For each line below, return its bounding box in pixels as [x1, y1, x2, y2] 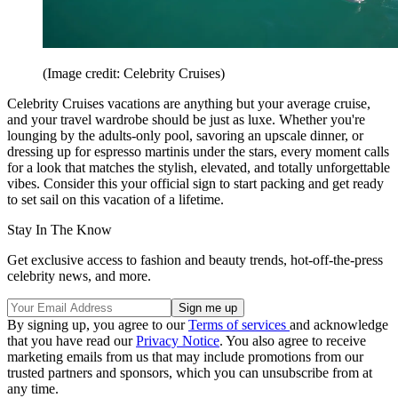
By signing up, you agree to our [7, 316, 188, 332]
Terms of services [188, 316, 290, 332]
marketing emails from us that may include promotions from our [7, 348, 363, 364]
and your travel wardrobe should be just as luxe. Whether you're [7, 111, 365, 127]
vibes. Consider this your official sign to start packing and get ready [7, 175, 384, 191]
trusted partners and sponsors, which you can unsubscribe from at [7, 364, 372, 380]
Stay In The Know [7, 221, 112, 237]
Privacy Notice [136, 332, 219, 348]
